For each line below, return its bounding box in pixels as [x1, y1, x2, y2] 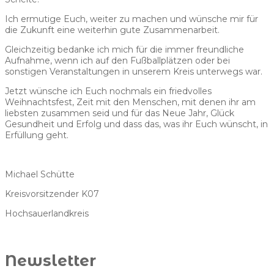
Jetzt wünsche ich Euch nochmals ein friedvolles [5, 86, 212, 97]
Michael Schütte [5, 169, 75, 180]
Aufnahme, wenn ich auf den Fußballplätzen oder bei [5, 55, 230, 67]
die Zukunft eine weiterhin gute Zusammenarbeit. [5, 24, 220, 36]
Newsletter [5, 251, 96, 270]
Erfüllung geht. [5, 130, 68, 141]
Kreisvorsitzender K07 [5, 188, 99, 200]
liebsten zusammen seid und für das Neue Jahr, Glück [5, 108, 234, 119]
